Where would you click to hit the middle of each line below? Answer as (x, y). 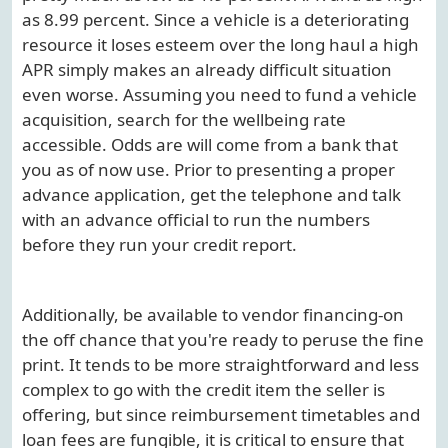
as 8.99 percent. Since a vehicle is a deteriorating (215, 19)
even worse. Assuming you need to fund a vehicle (219, 94)
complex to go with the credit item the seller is (203, 390)
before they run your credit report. (159, 244)
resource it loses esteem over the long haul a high (220, 44)
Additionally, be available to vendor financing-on (213, 315)
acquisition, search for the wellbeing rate (184, 119)
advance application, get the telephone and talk (211, 194)
